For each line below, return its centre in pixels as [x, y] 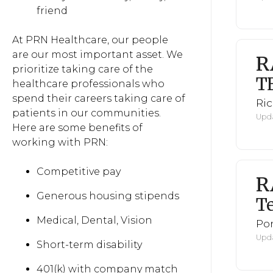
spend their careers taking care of [99, 98]
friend [52, 11]
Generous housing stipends [108, 196]
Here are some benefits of [77, 128]
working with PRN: [60, 142]
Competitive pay [79, 172]
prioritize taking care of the [83, 69]
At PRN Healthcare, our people [90, 40]
